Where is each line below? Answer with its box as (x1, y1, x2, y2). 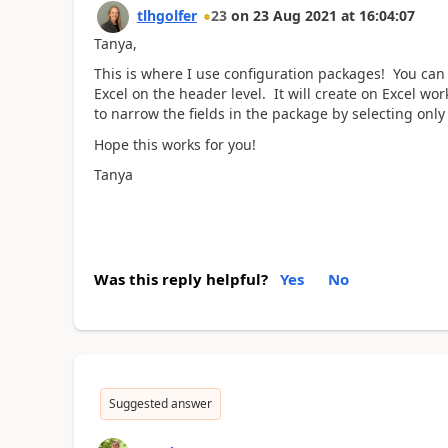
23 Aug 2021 (252, 5, 337, 25)
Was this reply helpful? (93, 268, 268, 289)
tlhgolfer (136, 5, 197, 25)
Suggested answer (108, 394, 212, 412)
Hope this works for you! (93, 134, 256, 154)
